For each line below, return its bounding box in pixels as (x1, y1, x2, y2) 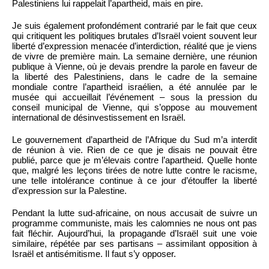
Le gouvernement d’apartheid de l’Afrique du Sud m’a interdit (12, 134, 257, 145)
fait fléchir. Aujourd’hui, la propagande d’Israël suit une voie (12, 228, 257, 239)
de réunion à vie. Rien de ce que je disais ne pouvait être (12, 145, 257, 156)
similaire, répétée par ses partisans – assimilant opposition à (12, 238, 257, 249)
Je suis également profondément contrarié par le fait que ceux (12, 20, 257, 31)
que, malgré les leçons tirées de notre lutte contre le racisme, (12, 165, 257, 176)
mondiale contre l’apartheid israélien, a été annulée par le (12, 82, 257, 92)
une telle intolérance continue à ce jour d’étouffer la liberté (12, 175, 257, 186)
